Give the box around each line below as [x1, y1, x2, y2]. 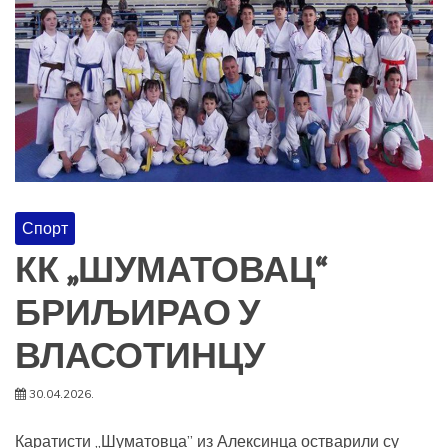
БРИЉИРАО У [15, 292, 260, 337]
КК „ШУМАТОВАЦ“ [15, 249, 327, 294]
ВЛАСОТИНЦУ [15, 335, 265, 380]
